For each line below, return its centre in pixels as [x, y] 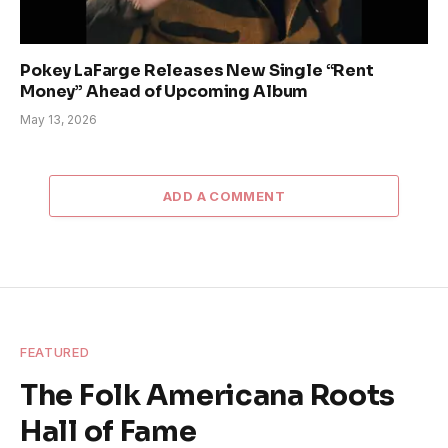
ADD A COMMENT [224, 195]
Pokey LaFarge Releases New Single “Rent [197, 70]
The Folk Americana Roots [208, 394]
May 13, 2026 [58, 119]
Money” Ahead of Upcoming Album [164, 91]
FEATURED [55, 351]
